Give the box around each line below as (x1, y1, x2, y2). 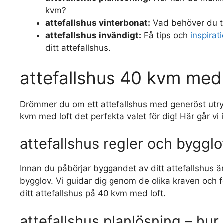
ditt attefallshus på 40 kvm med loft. (20, 188, 166, 198)
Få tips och (141, 30, 190, 40)
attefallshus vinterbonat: (45, 18, 150, 28)
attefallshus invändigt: (45, 30, 141, 40)
